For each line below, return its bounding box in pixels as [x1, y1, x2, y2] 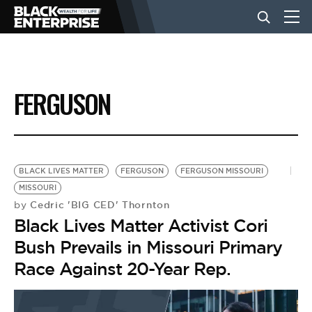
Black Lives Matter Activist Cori [14, 214, 267, 237]
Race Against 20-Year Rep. [14, 258, 231, 280]
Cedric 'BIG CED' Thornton [26, 198, 170, 211]
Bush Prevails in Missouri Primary [14, 236, 282, 258]
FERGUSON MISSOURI [180, 166, 263, 175]
